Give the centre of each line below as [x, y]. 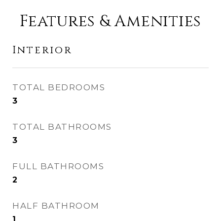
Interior [42, 50]
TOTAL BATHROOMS [62, 127]
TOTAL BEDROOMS [59, 87]
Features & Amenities [110, 21]
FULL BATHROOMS [58, 166]
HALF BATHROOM [56, 206]
